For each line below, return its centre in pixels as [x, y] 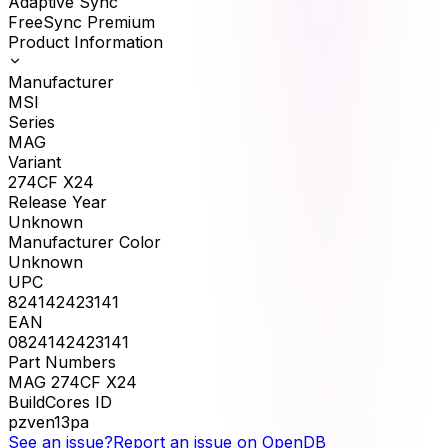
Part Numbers [62, 361]
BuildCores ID [60, 401]
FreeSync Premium [81, 21]
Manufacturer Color [84, 241]
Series [31, 121]
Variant [34, 161]
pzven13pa [48, 421]
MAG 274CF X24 [72, 381]
